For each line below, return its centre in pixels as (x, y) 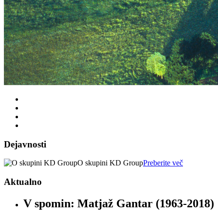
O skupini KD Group (110, 163)
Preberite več (163, 163)
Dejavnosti (25, 144)
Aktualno (23, 182)
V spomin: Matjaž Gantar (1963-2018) (119, 203)
